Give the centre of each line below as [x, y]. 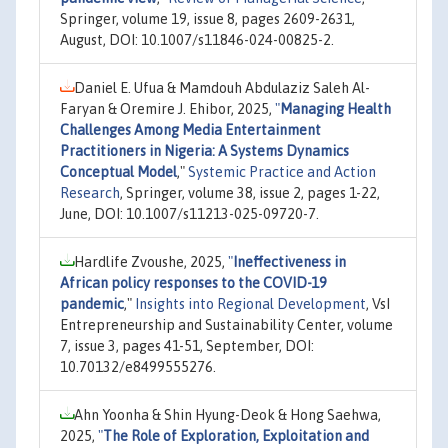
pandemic [92, 304]
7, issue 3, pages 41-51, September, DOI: [187, 346]
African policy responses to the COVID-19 [193, 283]
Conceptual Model [118, 172]
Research [90, 193]
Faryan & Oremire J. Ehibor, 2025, [167, 109]
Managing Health [335, 109]
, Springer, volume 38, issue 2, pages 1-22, [250, 193]
